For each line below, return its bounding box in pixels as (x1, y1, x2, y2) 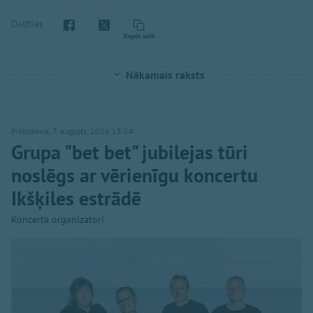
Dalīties (11, 17, 43, 30)
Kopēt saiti (123, 31, 155, 41)
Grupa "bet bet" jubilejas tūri (11, 139, 248, 166)
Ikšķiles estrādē (11, 185, 141, 212)
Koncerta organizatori (11, 213, 104, 226)
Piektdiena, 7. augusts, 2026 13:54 (11, 126, 133, 137)
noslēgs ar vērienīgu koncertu (11, 162, 258, 189)
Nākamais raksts (125, 68, 205, 82)
